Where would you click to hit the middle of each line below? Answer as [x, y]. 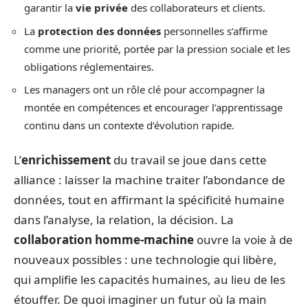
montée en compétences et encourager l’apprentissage [153, 107]
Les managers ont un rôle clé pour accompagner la [144, 89]
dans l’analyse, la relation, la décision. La [124, 219]
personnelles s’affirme [214, 31]
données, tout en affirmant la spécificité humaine [149, 199]
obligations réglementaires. [89, 66]
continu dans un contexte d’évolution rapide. [129, 125]
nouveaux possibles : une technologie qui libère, [145, 259]
